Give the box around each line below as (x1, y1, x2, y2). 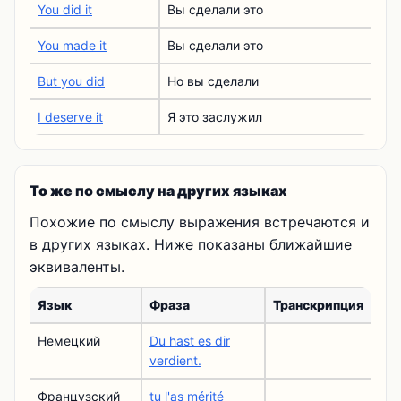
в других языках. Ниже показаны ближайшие (30, 235, 352, 253)
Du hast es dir (149, 333, 230, 348)
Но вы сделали (167, 73, 259, 89)
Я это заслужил (167, 109, 262, 124)
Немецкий (38, 333, 100, 348)
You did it (38, 2, 92, 17)
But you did (38, 73, 105, 89)
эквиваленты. (30, 258, 124, 276)
